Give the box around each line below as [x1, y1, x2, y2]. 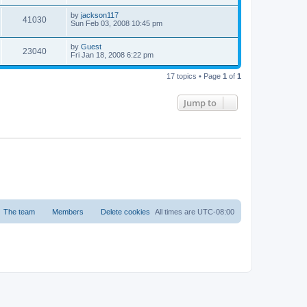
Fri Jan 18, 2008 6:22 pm [71, 53, 153, 62]
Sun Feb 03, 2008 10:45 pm [71, 22, 162, 31]
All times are [155, 211, 197, 220]
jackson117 [81, 14, 119, 23]
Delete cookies [101, 211, 150, 220]
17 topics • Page [167, 75, 223, 84]
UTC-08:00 [197, 211, 234, 220]
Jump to [184, 99, 217, 112]
